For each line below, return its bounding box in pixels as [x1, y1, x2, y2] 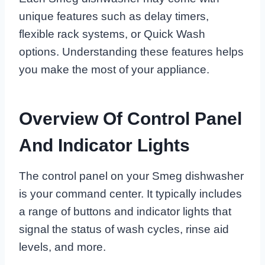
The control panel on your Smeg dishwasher [19, 170, 244, 183]
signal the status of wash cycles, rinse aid [19, 223, 229, 236]
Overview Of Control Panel [19, 109, 242, 129]
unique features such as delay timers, [19, 10, 209, 23]
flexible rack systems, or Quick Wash [19, 28, 205, 41]
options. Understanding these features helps [19, 46, 244, 59]
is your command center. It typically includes [19, 188, 242, 201]
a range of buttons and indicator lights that [19, 205, 231, 218]
